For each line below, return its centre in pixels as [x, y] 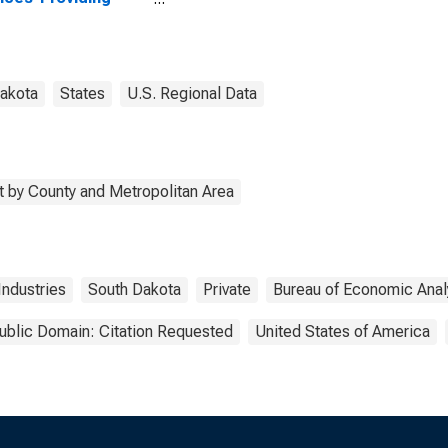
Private [227, 289]
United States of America [342, 331]
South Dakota [134, 289]
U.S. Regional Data [192, 93]
